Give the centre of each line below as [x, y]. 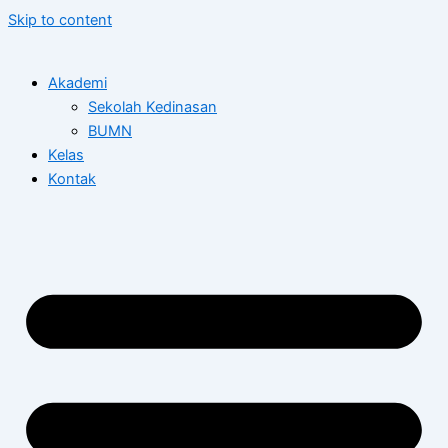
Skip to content [60, 20]
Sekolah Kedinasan [152, 106]
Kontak [72, 178]
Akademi [77, 82]
